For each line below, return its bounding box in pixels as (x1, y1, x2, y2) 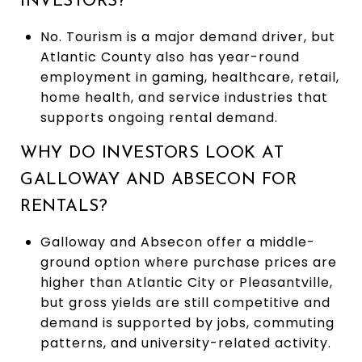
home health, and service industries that (40, 87, 328, 107)
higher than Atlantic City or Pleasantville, (40, 272, 333, 292)
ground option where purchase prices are (40, 252, 337, 271)
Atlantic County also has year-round (40, 47, 300, 66)
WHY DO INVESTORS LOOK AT (20, 144, 284, 162)
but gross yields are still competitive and (40, 293, 330, 312)
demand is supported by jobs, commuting (40, 313, 335, 332)
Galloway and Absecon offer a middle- (40, 232, 315, 251)
